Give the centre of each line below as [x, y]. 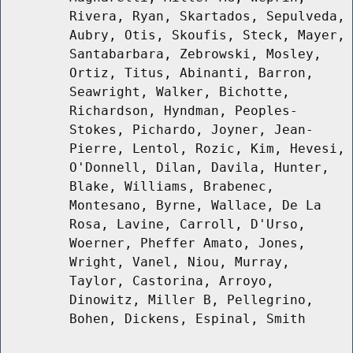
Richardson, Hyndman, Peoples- [184, 111]
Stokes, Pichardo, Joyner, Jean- [191, 130]
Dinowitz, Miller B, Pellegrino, [191, 300]
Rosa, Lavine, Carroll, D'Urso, [188, 225]
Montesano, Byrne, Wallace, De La [195, 206]
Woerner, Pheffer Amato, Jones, [188, 243]
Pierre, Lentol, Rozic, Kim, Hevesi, [207, 149]
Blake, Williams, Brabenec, [172, 187]
